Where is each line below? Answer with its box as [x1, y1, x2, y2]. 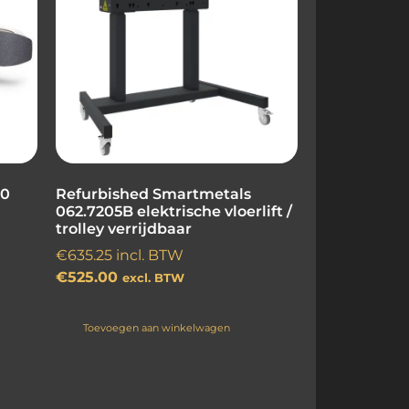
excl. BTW [122, 271, 184, 286]
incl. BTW [112, 246, 184, 265]
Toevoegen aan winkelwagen [83, 321, 231, 335]
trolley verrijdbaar [56, 220, 192, 238]
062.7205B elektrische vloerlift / [56, 203, 292, 221]
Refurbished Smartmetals [56, 185, 251, 204]
